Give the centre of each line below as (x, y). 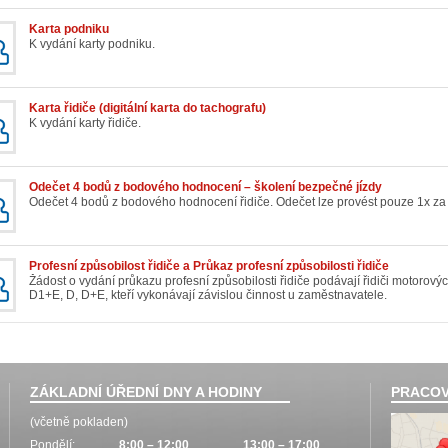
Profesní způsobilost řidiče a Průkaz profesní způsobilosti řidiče (209, 266)
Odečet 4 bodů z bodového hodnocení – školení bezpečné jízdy (205, 187)
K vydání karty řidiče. (85, 123)
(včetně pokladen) (79, 422)
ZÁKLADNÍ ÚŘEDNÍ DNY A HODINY (146, 392)
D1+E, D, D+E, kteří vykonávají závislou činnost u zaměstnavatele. (208, 295)
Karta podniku (69, 29)
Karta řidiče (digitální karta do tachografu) (147, 108)
